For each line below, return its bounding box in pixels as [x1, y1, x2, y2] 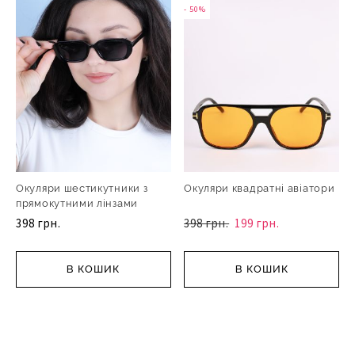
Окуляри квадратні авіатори [184, 182, 335, 195]
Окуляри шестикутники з [16, 182, 148, 195]
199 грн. [235, 216, 281, 231]
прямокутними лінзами [16, 197, 138, 210]
